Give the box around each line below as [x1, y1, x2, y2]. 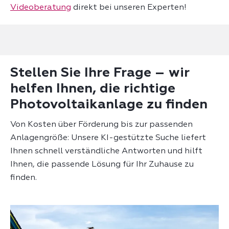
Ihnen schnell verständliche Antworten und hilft [10, 147, 202, 156]
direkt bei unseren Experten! [71, 4, 187, 12]
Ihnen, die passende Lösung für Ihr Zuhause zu [10, 161, 194, 169]
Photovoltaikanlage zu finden [10, 98, 208, 112]
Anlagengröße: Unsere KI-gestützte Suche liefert [10, 134, 206, 143]
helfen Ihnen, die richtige [10, 82, 175, 96]
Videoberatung [10, 4, 71, 12]
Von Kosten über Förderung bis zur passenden [10, 121, 193, 129]
